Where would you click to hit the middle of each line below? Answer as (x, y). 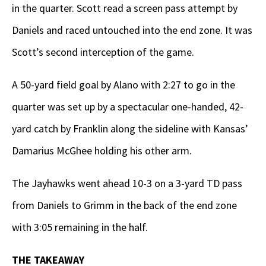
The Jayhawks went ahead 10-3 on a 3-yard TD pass (127, 183)
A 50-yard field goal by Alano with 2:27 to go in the (123, 85)
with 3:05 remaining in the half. (80, 227)
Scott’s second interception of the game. (103, 52)
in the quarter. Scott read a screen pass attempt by (125, 8)
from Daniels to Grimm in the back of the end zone (124, 205)
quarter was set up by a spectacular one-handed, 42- (128, 107)
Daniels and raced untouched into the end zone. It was (132, 30)
